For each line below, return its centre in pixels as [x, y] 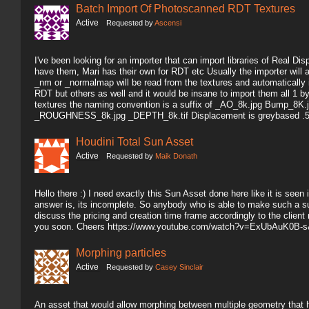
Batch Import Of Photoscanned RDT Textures [186, 8]
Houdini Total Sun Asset [134, 141]
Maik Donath [176, 156]
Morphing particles [121, 252]
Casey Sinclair [179, 267]
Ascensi [168, 23]
